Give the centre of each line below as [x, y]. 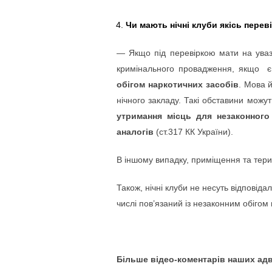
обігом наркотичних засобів [178, 84]
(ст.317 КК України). [193, 132]
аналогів [135, 132]
